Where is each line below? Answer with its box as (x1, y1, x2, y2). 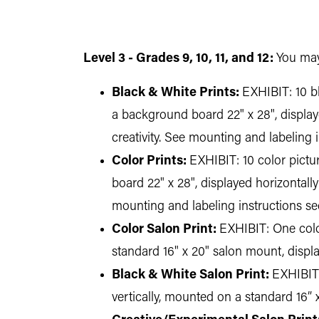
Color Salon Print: (112, 223, 216, 236)
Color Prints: (112, 155, 187, 168)
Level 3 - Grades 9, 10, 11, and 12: (83, 52, 273, 66)
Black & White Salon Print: (112, 268, 269, 282)
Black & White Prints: (112, 86, 239, 100)
